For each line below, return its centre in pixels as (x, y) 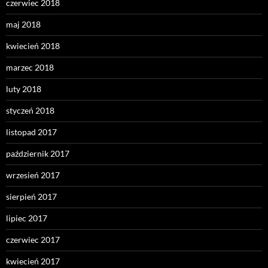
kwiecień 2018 (33, 45)
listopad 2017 (31, 132)
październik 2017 (38, 153)
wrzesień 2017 (33, 175)
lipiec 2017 (27, 218)
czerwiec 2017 (33, 239)
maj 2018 (23, 24)
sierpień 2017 (31, 196)
